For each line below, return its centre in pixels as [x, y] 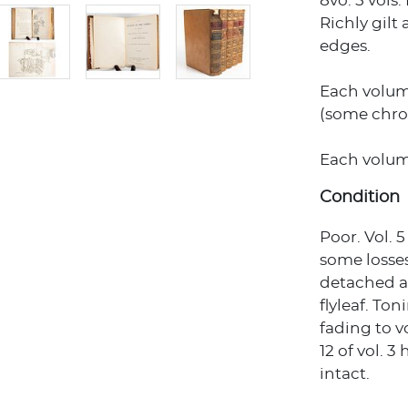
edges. [345, 46]
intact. [345, 374]
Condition [360, 198]
